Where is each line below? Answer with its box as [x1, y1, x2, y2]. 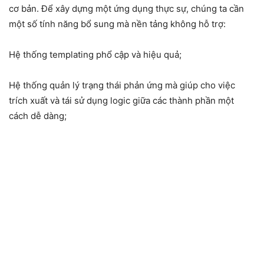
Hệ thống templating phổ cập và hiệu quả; [9, 49, 181, 61]
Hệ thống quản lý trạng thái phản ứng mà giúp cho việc [9, 80, 235, 91]
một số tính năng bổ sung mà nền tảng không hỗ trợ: [9, 18, 226, 30]
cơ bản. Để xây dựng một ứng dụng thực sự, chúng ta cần [9, 3, 244, 15]
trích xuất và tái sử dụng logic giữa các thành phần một [9, 95, 234, 107]
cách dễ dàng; [9, 110, 67, 122]
